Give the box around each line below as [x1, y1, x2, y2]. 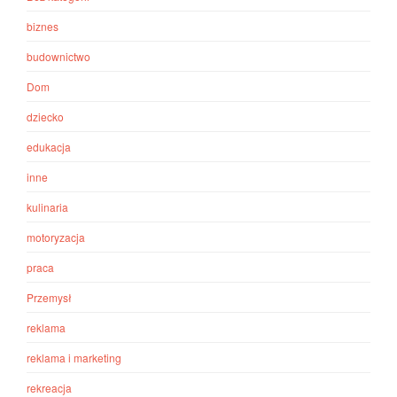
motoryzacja [27, 230, 85, 245]
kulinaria [27, 199, 68, 215]
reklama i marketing [27, 350, 121, 366]
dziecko [27, 109, 64, 125]
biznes [27, 19, 58, 35]
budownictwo [27, 49, 90, 65]
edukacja [27, 139, 71, 155]
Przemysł [27, 290, 72, 306]
